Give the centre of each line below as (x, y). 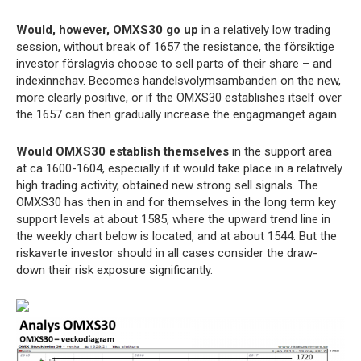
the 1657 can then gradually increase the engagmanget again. (178, 114)
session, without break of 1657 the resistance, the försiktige (175, 47)
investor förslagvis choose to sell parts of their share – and (174, 64)
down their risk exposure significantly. (114, 270)
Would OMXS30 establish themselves (122, 151)
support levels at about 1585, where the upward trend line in (173, 219)
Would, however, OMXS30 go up (107, 30)
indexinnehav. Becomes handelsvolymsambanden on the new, (178, 81)
